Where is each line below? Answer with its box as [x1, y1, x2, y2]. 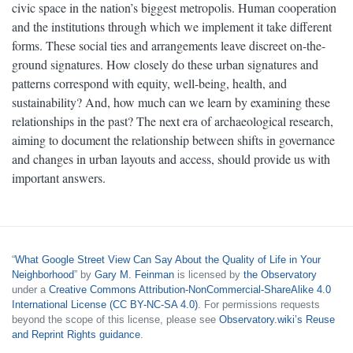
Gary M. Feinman [95, 268, 174, 281]
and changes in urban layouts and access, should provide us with [12, 150, 330, 168]
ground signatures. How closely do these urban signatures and [12, 56, 318, 73]
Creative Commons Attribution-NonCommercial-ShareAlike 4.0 [49, 283, 331, 295]
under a [12, 283, 49, 295]
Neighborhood [12, 268, 74, 281]
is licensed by [174, 268, 243, 281]
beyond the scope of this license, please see [12, 313, 219, 325]
